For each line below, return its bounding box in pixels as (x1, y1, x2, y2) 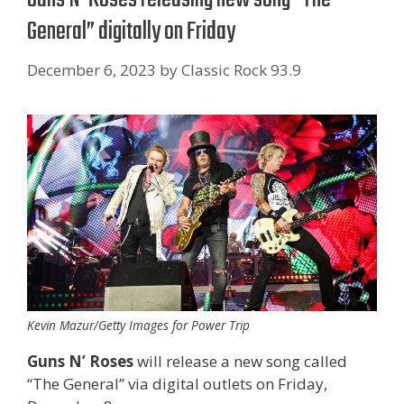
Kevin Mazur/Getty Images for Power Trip (27, 316, 250, 334)
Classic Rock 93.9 (181, 59, 301, 80)
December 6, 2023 (27, 59, 156, 80)
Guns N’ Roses (27, 350, 133, 372)
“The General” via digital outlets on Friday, (27, 372, 327, 394)
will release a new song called (133, 350, 347, 372)
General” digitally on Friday (27, 13, 235, 51)
